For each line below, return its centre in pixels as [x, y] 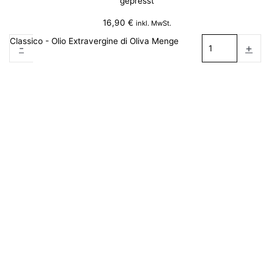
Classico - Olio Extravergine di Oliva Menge [94, 41]
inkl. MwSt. [154, 24]
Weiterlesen [137, 69]
